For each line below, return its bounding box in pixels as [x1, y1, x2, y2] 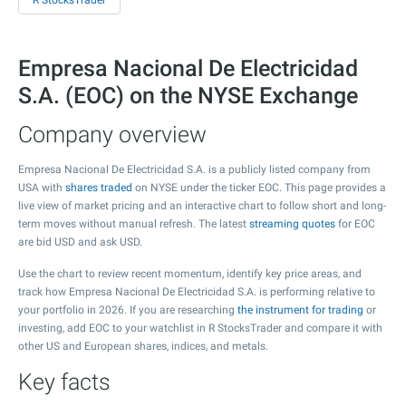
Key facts [18, 369, 111, 395]
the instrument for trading [237, 304, 363, 316]
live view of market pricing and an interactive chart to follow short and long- [18, 199, 386, 212]
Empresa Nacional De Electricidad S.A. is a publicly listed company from [18, 163, 371, 176]
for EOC [335, 217, 375, 230]
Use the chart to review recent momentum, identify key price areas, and [18, 267, 362, 280]
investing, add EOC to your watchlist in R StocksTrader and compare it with [18, 322, 382, 334]
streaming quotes [249, 217, 335, 230]
